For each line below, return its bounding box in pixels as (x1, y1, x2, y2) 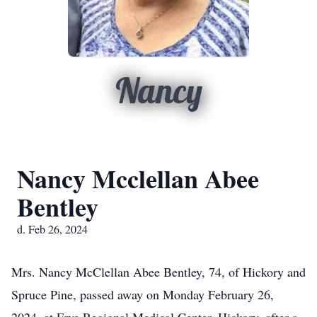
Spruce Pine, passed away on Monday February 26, (11, 286, 274, 303)
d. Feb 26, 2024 (17, 221, 88, 236)
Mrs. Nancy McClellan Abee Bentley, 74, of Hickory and (11, 263, 306, 280)
